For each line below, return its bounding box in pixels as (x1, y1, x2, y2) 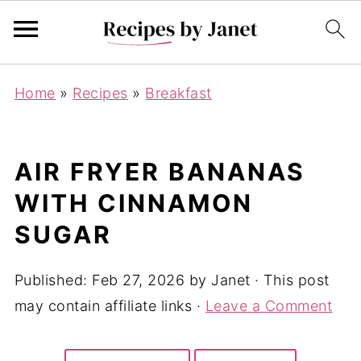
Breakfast (145, 85, 212, 102)
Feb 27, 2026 (92, 272, 185, 288)
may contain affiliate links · (14, 297, 205, 314)
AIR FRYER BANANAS (14, 157, 305, 186)
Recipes (73, 85, 128, 102)
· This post (250, 272, 330, 288)
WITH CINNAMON (14, 189, 253, 218)
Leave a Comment (205, 297, 333, 314)
